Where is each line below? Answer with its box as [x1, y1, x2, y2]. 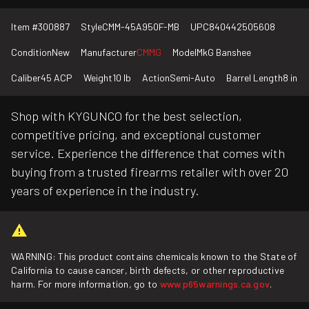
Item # [11, 21, 38, 33]
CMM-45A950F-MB [102, 21, 179, 33]
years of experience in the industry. [11, 183, 199, 199]
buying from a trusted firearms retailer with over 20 [11, 164, 288, 180]
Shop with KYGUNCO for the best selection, [11, 108, 242, 124]
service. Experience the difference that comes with [11, 146, 285, 161]
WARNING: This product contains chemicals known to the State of [11, 250, 297, 263]
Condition [11, 46, 52, 59]
